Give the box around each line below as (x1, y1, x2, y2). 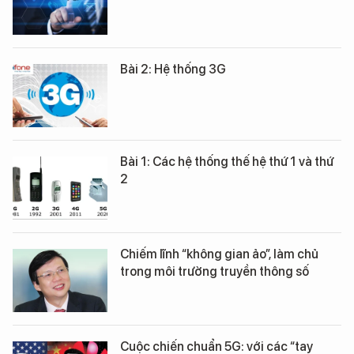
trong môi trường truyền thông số (120, 264, 309, 279)
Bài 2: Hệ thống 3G (120, 62, 226, 77)
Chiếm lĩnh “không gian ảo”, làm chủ (120, 247, 318, 262)
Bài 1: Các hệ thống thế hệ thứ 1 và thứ (120, 154, 333, 169)
